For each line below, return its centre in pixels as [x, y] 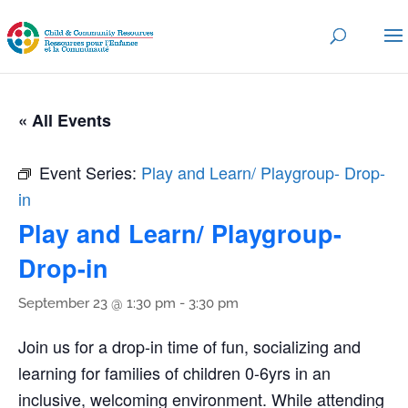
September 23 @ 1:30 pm [97, 303]
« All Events [65, 120]
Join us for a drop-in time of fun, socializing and [189, 346]
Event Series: [90, 172]
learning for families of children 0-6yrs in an [174, 372]
